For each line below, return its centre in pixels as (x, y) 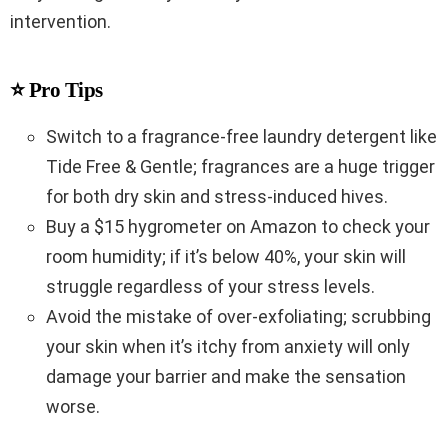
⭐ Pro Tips (56, 90)
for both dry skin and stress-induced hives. (217, 197)
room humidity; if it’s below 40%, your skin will (226, 257)
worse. (73, 407)
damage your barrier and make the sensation (226, 377)
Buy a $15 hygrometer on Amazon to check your (238, 227)
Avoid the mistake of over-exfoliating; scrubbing (238, 317)
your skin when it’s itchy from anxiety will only (228, 347)
